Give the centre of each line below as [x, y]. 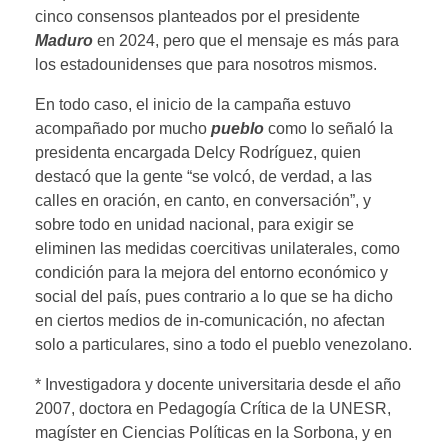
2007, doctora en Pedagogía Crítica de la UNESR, [213, 408]
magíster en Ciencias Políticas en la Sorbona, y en [213, 432]
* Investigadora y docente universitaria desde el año [218, 384]
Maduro [64, 40]
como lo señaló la [330, 128]
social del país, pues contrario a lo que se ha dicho [214, 296]
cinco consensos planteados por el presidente [197, 16]
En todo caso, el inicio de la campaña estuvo [193, 104]
